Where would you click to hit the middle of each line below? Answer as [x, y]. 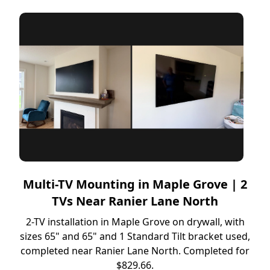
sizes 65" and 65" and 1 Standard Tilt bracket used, [135, 237]
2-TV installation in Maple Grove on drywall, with [135, 222]
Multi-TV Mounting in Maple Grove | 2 [135, 184]
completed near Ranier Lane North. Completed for [135, 251]
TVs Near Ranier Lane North [135, 201]
